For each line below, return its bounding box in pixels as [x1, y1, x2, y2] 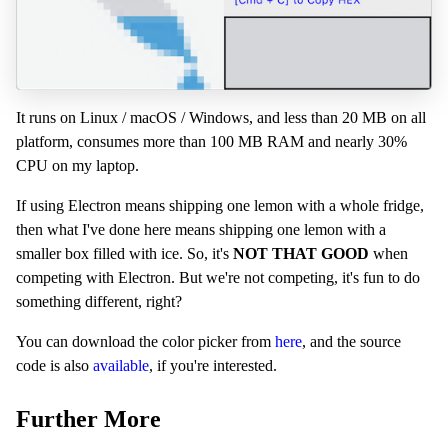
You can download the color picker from [16, 333, 275, 351]
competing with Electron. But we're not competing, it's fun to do [16, 269, 420, 287]
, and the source [302, 333, 401, 351]
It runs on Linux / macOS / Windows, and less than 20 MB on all [16, 109, 426, 127]
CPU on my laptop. [16, 157, 139, 175]
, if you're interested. [149, 357, 277, 375]
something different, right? [16, 293, 182, 311]
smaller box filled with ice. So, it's [16, 245, 233, 263]
